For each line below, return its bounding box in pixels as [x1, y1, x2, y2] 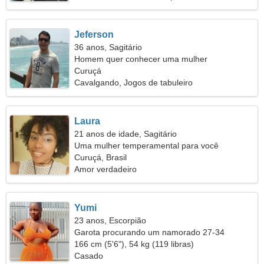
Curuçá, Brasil [74, 153, 127, 162]
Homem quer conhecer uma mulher [74, 54, 208, 64]
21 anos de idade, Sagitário [74, 129, 177, 138]
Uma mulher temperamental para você [74, 141, 219, 150]
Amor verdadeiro [74, 164, 137, 174]
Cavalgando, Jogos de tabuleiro [74, 78, 193, 87]
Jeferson [74, 29, 114, 39]
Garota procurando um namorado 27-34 [74, 227, 225, 237]
